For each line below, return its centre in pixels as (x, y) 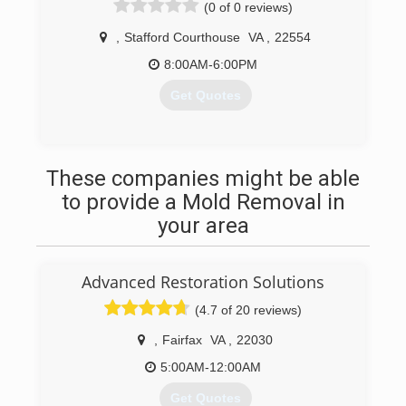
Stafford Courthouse (182, 37)
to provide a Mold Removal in (203, 202)
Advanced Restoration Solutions (203, 282)
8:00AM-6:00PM (211, 64)
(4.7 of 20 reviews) (248, 310)
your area (203, 226)
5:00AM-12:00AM (211, 367)
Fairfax (182, 340)
